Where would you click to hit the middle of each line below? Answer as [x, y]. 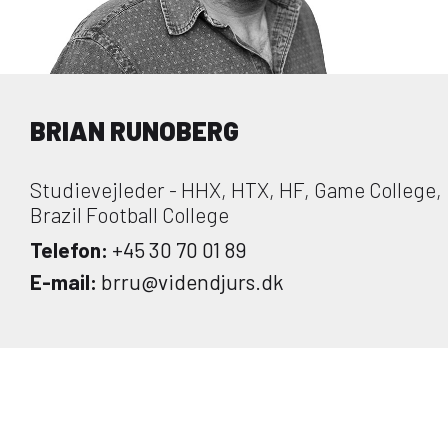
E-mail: [63, 281]
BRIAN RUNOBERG [134, 130]
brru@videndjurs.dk [190, 281]
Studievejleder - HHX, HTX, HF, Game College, [236, 189]
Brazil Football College [129, 214]
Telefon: [69, 249]
